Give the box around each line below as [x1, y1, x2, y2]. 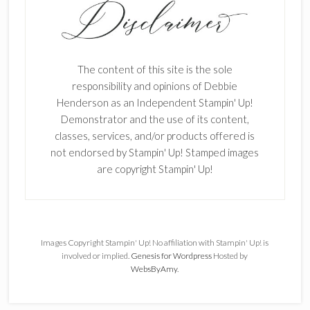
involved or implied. [62, 250, 131, 261]
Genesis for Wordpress [131, 250, 212, 261]
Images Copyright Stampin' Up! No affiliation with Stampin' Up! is [41, 237, 269, 248]
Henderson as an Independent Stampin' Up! [56, 95, 253, 109]
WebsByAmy [131, 263, 178, 274]
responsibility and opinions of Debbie [72, 79, 238, 92]
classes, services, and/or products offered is [55, 129, 255, 142]
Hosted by [212, 250, 248, 261]
